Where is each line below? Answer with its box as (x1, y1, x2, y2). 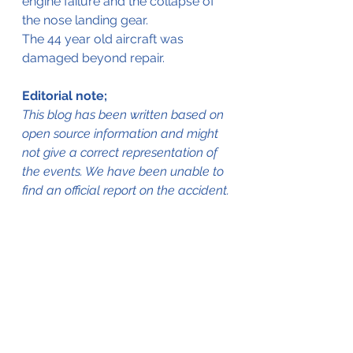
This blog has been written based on (22, 107, 227, 123)
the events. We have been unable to (22, 164, 227, 180)
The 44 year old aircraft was (22, 32, 187, 47)
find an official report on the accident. (22, 183, 229, 199)
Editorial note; (22, 88, 107, 104)
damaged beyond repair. (22, 50, 165, 66)
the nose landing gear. (22, 13, 148, 28)
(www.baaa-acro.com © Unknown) (29, 325, 223, 341)
